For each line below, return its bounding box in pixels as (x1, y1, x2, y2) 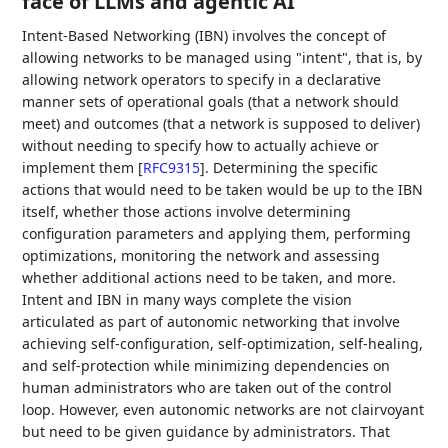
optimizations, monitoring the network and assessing (22, 246, 381, 265)
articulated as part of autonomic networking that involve (22, 312, 401, 331)
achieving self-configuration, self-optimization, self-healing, (22, 334, 424, 353)
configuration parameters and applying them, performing (22, 224, 412, 243)
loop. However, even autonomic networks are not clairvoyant (22, 400, 425, 419)
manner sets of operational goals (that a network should (22, 92, 400, 111)
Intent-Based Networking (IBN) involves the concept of (22, 26, 387, 45)
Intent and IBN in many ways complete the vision (22, 290, 353, 309)
